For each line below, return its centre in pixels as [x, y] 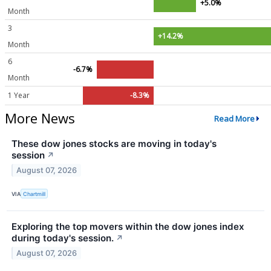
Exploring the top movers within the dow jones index [128, 227]
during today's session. [63, 238]
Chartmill [34, 194]
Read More [234, 118]
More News [40, 118]
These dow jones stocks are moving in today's [114, 144]
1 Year [19, 96]
